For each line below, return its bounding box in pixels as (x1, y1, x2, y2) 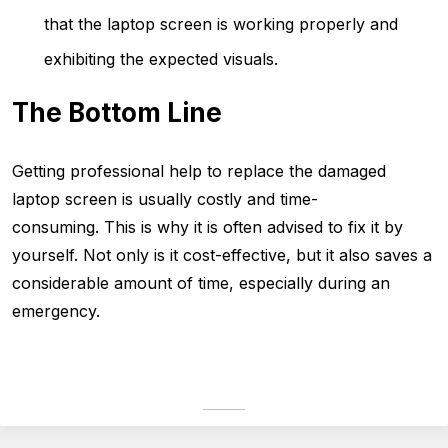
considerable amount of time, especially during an (12, 273, 390, 294)
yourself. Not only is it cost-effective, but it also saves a (12, 245, 432, 266)
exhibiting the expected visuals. (44, 49, 283, 70)
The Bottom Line (12, 97, 222, 129)
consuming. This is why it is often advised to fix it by (12, 217, 403, 238)
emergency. (12, 301, 100, 322)
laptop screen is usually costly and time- (12, 189, 318, 210)
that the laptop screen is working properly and (44, 14, 398, 35)
